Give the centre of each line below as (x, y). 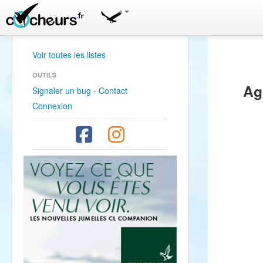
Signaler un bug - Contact (80, 90)
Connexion (52, 106)
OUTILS (44, 75)
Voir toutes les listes (69, 55)
